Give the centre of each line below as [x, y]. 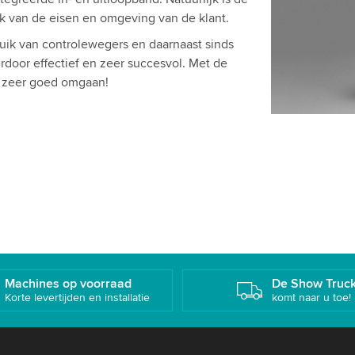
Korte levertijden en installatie [78, 298]
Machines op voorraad [69, 284]
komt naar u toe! [311, 298]
